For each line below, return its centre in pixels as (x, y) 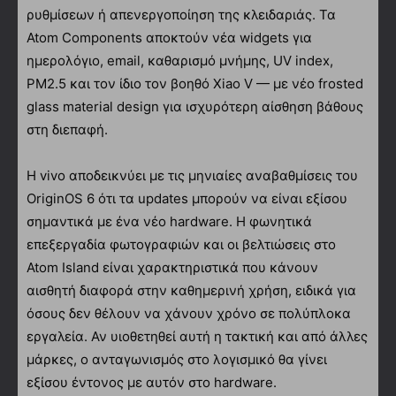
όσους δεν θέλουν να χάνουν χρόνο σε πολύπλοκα (189, 313)
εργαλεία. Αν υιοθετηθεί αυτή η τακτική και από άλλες (197, 336)
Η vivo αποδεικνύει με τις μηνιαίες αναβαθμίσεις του (192, 175)
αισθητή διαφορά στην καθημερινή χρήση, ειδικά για (191, 290)
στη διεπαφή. (67, 129)
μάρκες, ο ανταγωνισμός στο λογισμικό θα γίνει (177, 359)
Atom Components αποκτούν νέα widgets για (169, 37)
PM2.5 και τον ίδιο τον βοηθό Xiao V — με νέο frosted (195, 83)
